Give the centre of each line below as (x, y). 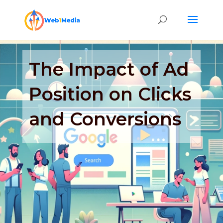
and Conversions (105, 119)
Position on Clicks (110, 94)
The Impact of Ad (109, 69)
